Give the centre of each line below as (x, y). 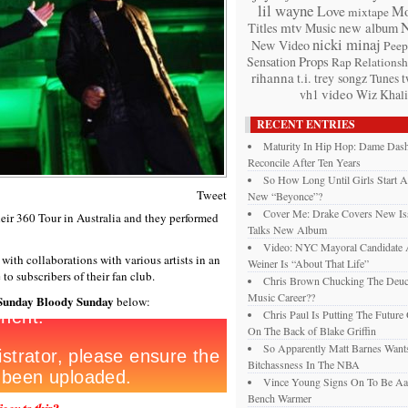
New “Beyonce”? (285, 196)
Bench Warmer (280, 398)
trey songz (341, 78)
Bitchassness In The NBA (304, 364)
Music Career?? (281, 297)
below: (132, 301)
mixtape (368, 12)
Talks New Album (287, 229)
